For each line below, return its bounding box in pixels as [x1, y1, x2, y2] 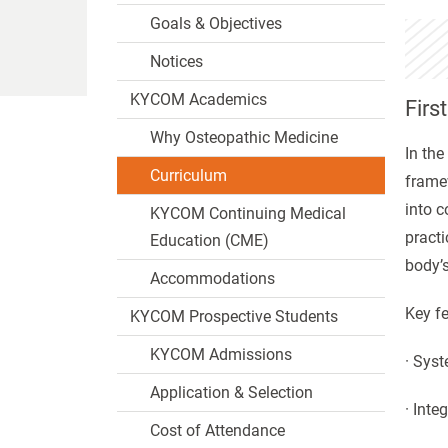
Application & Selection [150, 383, 313, 402]
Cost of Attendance [150, 421, 285, 440]
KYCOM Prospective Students [130, 307, 338, 326]
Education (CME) [150, 231, 269, 250]
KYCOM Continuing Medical [150, 204, 346, 223]
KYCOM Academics [130, 90, 267, 109]
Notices [150, 52, 203, 71]
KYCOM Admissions [150, 345, 292, 364]
